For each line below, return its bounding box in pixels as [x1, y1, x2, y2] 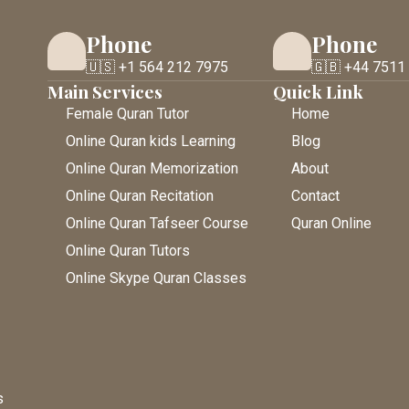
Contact [291, 187, 341, 205]
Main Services [47, 79, 163, 104]
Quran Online [291, 215, 372, 233]
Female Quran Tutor [66, 105, 189, 123]
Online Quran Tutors [66, 242, 190, 260]
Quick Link [273, 79, 364, 104]
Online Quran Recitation [66, 187, 214, 205]
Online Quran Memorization [66, 160, 238, 178]
